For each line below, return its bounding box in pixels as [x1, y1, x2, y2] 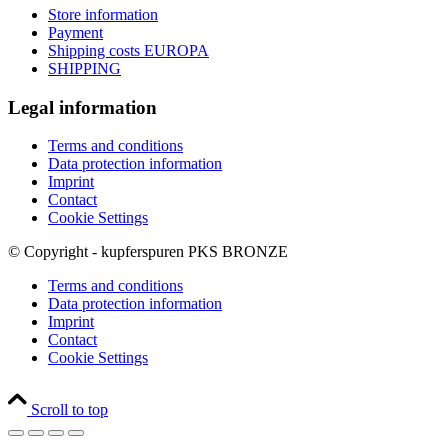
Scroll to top [31, 401, 108, 419]
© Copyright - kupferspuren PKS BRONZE [8, 243, 288, 261]
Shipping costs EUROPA [48, 41, 209, 59]
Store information [48, 5, 158, 23]
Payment [48, 23, 103, 41]
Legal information [8, 96, 157, 118]
